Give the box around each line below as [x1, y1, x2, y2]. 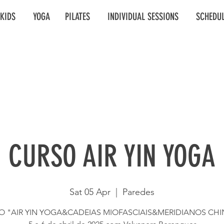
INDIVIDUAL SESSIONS [107, 10, 186, 22]
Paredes [122, 186, 154, 197]
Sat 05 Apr [69, 186, 110, 197]
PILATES [65, 10, 90, 22]
